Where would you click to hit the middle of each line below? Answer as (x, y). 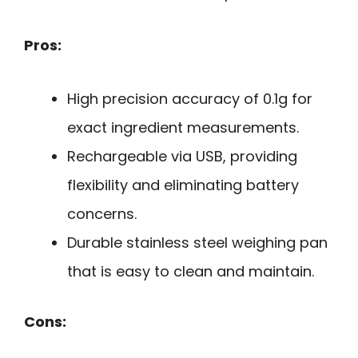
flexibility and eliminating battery (183, 185)
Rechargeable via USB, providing (182, 156)
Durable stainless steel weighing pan (197, 242)
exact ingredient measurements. (183, 127)
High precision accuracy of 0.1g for (190, 98)
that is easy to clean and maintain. (191, 271)
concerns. (102, 213)
